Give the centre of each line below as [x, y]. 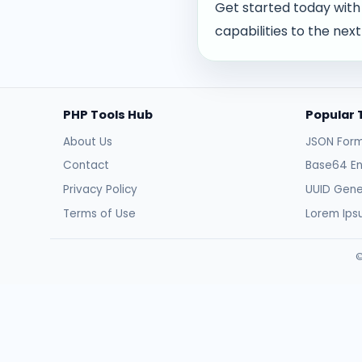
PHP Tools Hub [108, 115]
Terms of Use [99, 213]
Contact [86, 166]
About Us [88, 141]
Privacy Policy [100, 190]
